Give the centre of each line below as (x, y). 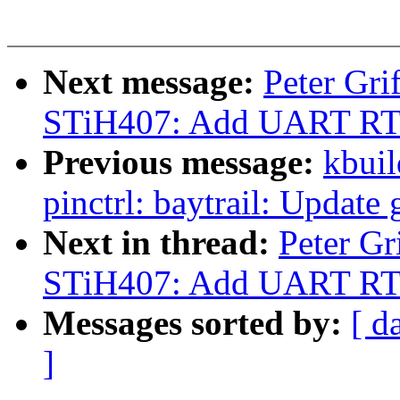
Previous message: (183, 162)
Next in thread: (161, 243)
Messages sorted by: (197, 323)
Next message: (153, 82)
